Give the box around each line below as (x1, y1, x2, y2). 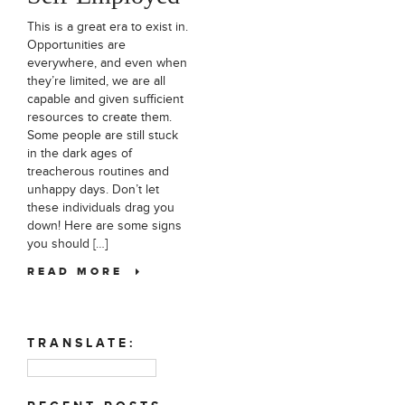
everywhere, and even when (27, 54, 187, 71)
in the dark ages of (27, 145, 132, 161)
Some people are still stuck (27, 127, 178, 143)
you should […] (27, 235, 108, 251)
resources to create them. (27, 108, 172, 125)
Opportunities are (27, 36, 126, 52)
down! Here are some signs (27, 217, 182, 233)
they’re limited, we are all (27, 72, 165, 89)
